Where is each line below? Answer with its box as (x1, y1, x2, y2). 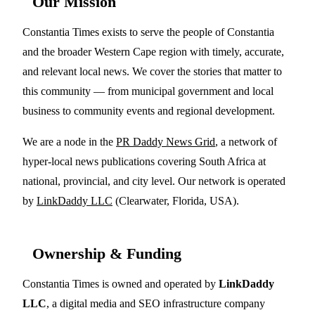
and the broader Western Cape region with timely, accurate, (22, 46, 284, 58)
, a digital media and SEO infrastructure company (46, 297, 265, 309)
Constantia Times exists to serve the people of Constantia (22, 26, 274, 38)
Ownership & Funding (32, 245, 181, 262)
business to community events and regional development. (22, 105, 275, 117)
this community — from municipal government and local (22, 85, 274, 97)
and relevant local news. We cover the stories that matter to (22, 65, 282, 77)
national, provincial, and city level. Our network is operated (22, 175, 285, 187)
